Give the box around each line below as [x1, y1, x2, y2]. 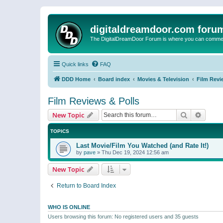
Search [188, 110, 209, 119]
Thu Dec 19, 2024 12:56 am [102, 149, 169, 155]
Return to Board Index [57, 182, 116, 189]
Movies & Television [137, 76, 189, 82]
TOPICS [50, 128, 69, 134]
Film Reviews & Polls [48, 96, 139, 107]
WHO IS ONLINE [48, 204, 90, 210]
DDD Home [62, 76, 91, 82]
